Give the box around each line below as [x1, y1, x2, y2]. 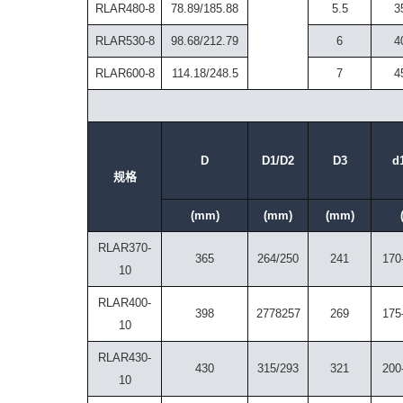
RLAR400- [98, 295, 151, 309]
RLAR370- [98, 240, 151, 255]
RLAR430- [98, 350, 151, 364]
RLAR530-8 [94, 33, 155, 48]
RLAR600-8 [94, 66, 155, 80]
